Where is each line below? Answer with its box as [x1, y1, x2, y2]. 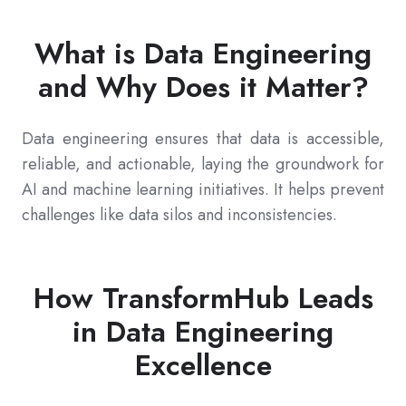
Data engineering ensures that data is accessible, [22, 127, 384, 151]
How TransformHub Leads [33, 277, 373, 320]
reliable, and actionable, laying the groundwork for [22, 152, 384, 177]
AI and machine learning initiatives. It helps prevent [22, 178, 384, 202]
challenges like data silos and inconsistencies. [22, 203, 337, 227]
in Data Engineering [72, 311, 333, 353]
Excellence [134, 344, 272, 387]
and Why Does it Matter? [37, 66, 369, 109]
